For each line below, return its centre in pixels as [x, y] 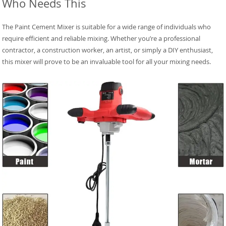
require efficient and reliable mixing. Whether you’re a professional [101, 39]
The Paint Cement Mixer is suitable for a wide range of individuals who [107, 27]
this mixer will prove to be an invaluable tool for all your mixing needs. [107, 62]
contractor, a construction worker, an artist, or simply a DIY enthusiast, [108, 50]
